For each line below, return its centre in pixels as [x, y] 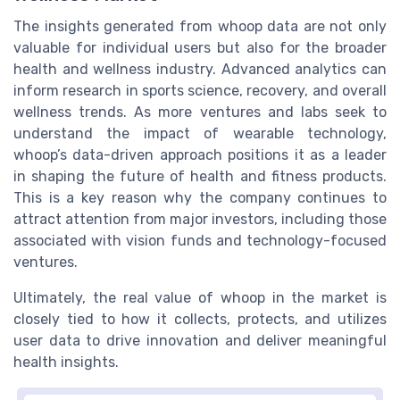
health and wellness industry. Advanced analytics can [200, 69]
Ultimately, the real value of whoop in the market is [200, 297]
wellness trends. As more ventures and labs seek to [200, 112]
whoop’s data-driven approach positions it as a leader [200, 154]
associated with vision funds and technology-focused [200, 240]
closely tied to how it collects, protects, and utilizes [200, 319]
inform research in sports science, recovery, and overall [200, 90]
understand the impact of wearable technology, [200, 133]
